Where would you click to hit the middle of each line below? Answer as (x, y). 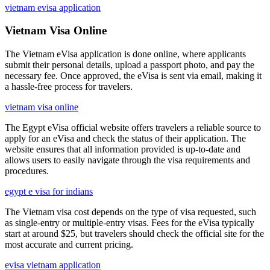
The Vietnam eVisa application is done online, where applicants (125, 54)
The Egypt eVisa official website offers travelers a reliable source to (133, 128)
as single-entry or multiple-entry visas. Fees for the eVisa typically (130, 223)
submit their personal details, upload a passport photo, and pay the (130, 65)
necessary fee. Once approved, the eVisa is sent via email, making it (133, 76)
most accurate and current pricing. (69, 245)
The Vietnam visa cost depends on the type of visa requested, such (130, 212)
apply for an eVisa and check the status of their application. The (125, 139)
